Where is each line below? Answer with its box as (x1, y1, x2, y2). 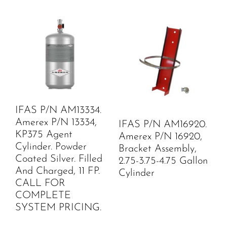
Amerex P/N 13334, (15, 117, 97, 128)
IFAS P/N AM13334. (15, 105, 101, 116)
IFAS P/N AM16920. (119, 119, 207, 130)
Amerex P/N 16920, (119, 131, 202, 142)
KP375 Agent (15, 129, 72, 140)
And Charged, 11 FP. (15, 166, 100, 176)
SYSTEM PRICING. (15, 202, 101, 213)
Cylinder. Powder (15, 141, 87, 152)
